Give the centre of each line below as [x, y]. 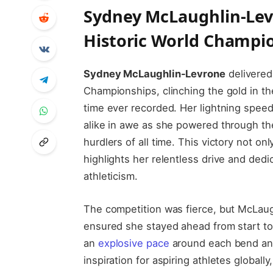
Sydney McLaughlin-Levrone [154, 74]
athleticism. [110, 176]
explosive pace [133, 243]
